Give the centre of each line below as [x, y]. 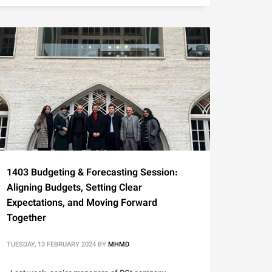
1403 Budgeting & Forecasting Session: [92, 174]
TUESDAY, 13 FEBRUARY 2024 [51, 245]
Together [26, 219]
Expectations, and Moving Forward [82, 204]
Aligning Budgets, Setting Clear [74, 189]
